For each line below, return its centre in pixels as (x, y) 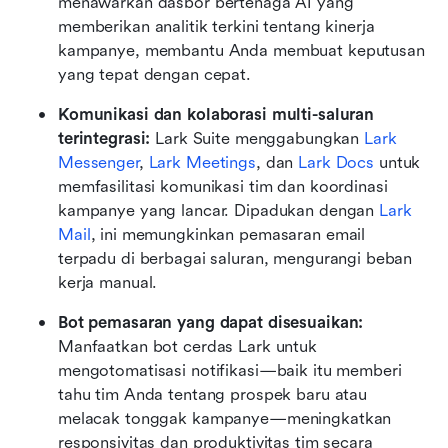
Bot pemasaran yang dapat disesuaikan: (211, 322)
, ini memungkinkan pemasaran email (228, 234)
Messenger (98, 162)
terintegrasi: (104, 138)
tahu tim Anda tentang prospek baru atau (213, 394)
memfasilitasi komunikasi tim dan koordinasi (223, 186)
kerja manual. (108, 282)
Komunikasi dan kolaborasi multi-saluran (216, 114)
